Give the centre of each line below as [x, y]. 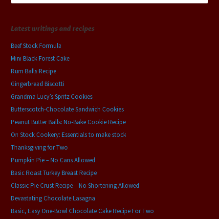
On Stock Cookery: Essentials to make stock [69, 134]
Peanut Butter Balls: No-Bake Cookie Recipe [68, 122]
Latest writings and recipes [53, 28]
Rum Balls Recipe [34, 71]
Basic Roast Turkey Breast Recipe [54, 173]
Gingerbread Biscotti [38, 84]
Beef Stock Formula [36, 45]
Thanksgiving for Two [40, 147]
